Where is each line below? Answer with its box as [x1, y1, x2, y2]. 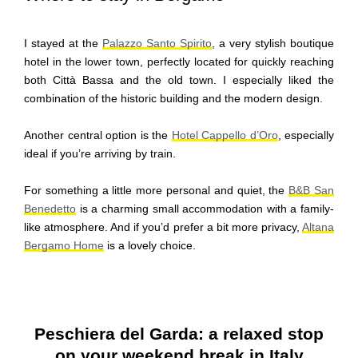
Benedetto [24, 202, 76, 216]
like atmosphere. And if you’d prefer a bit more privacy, [24, 221, 302, 234]
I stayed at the [24, 37, 102, 50]
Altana [302, 221, 334, 234]
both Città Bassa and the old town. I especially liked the [24, 74, 334, 87]
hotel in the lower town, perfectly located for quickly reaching [24, 55, 334, 69]
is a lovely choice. [104, 239, 196, 253]
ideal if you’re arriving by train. [24, 147, 176, 161]
